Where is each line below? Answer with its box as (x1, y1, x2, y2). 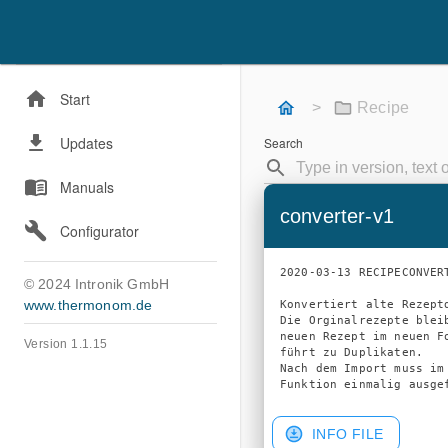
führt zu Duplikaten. (280, 345, 423, 359)
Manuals (60, 177, 114, 197)
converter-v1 (280, 205, 394, 227)
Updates (60, 133, 113, 153)
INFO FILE (312, 426, 384, 442)
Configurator (60, 221, 139, 241)
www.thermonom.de (24, 297, 153, 313)
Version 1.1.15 (24, 337, 108, 351)
